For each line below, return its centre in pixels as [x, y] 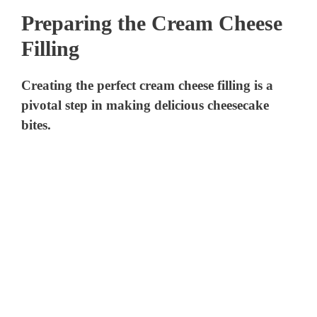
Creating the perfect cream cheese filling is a [148, 85]
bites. [36, 125]
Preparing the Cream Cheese [152, 23]
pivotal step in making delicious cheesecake [145, 105]
